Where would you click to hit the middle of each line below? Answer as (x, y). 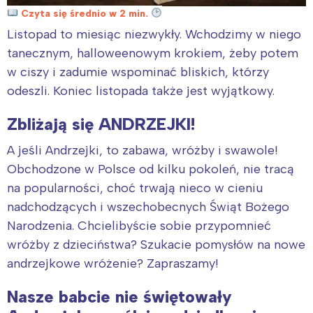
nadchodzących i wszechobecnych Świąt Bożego (148, 206)
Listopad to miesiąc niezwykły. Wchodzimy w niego (154, 34)
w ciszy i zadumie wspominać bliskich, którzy (138, 72)
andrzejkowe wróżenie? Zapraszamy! (113, 263)
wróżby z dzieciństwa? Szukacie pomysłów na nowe (156, 244)
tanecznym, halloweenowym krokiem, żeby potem (153, 53)
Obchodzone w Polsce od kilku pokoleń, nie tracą (151, 169)
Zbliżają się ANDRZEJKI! (101, 124)
